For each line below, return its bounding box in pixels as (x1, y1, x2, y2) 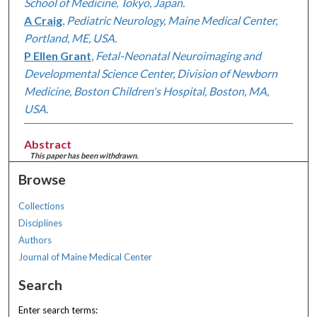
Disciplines (18, 217, 63, 229)
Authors (18, 234, 52, 246)
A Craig (23, 13, 62, 27)
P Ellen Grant (23, 48, 91, 62)
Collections (18, 200, 65, 212)
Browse (18, 171, 67, 188)
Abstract (23, 137, 71, 151)
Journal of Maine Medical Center (18, 250, 153, 263)
